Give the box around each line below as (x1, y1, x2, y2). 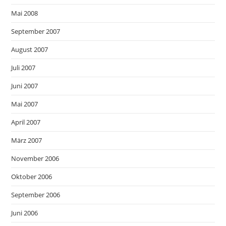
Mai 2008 (11, 8, 38, 18)
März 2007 (11, 135, 42, 145)
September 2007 (11, 26, 61, 36)
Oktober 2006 (11, 172, 52, 181)
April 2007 (11, 117, 41, 127)
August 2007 (11, 44, 48, 54)
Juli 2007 (11, 63, 36, 72)
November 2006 (11, 153, 60, 163)
